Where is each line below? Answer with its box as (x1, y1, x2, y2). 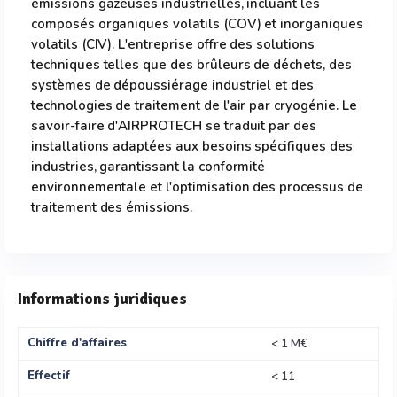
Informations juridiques (18, 289, 187, 308)
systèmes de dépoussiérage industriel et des (31, 76, 315, 94)
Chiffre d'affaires (27, 335, 127, 351)
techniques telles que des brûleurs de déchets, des (31, 56, 352, 74)
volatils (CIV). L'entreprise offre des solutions (31, 35, 315, 53)
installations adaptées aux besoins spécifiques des (31, 137, 353, 155)
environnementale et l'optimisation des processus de (31, 178, 363, 196)
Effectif (27, 368, 70, 384)
